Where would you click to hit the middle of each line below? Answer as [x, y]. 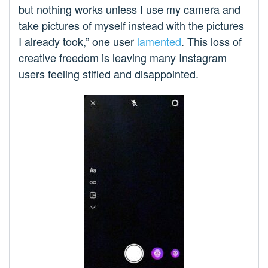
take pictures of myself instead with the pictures [131, 25]
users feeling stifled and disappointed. [109, 74]
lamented [159, 42]
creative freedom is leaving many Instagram [123, 58]
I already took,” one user [78, 42]
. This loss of [211, 42]
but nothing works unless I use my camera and [130, 9]
